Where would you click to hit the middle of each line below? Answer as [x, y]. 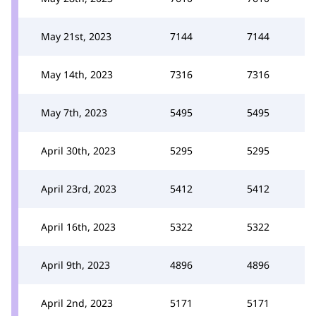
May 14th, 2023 [77, 74]
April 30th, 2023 [78, 151]
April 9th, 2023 [75, 265]
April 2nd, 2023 [77, 303]
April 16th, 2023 [78, 227]
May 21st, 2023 [76, 36]
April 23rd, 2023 [79, 189]
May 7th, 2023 [74, 113]
